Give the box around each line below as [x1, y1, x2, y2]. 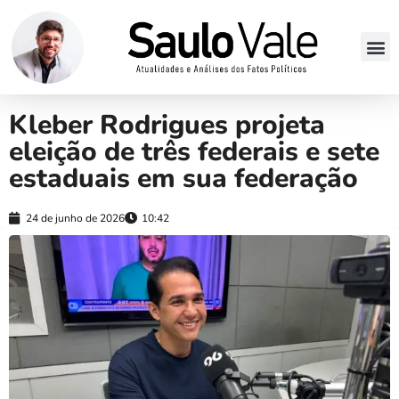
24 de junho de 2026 [26, 210, 125, 225]
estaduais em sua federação [9, 159, 358, 197]
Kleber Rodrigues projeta [9, 106, 325, 143]
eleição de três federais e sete [9, 133, 379, 170]
